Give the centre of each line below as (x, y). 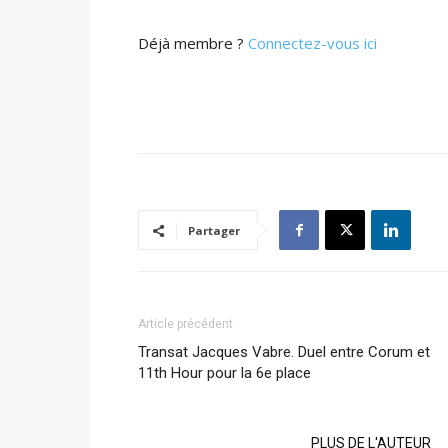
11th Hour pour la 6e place (224, 373)
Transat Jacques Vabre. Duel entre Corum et (284, 352)
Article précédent (185, 324)
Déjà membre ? (193, 43)
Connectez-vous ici (312, 43)
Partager (214, 230)
